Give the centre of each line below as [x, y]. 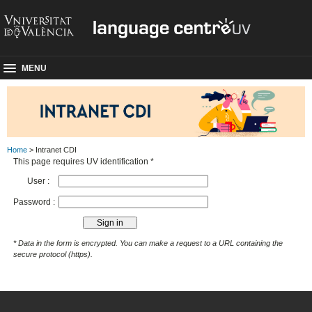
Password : [36, 202]
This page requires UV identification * [84, 161]
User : [39, 181]
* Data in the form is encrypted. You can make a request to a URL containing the [148, 243]
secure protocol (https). [53, 254]
